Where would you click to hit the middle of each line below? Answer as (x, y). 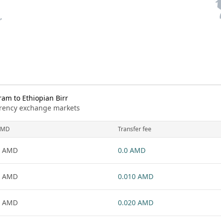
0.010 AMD (136, 176)
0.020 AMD (136, 203)
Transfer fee (135, 129)
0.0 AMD (132, 150)
